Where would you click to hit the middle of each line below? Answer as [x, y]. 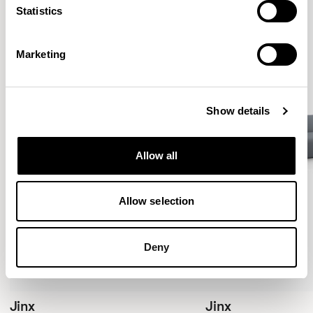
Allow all [156, 155]
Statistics [39, 10]
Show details [238, 111]
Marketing [41, 54]
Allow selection [156, 201]
